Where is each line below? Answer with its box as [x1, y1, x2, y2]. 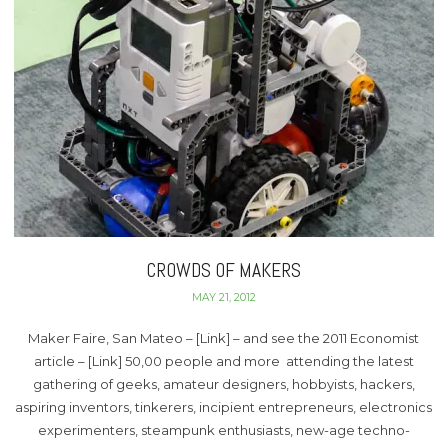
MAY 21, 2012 [191, 291, 256, 305]
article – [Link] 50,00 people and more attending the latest [33, 352, 414, 369]
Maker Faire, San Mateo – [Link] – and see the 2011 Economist [28, 329, 420, 346]
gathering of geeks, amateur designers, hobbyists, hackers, [32, 375, 415, 392]
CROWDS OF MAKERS [146, 258, 302, 284]
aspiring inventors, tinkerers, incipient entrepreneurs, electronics [15, 398, 433, 415]
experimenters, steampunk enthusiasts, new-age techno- [37, 421, 410, 438]
